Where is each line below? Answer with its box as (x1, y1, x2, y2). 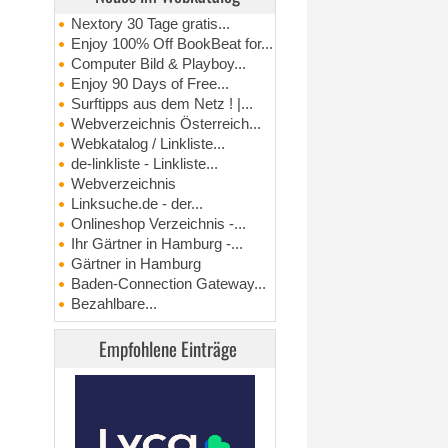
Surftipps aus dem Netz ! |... (71, 96, 254, 112)
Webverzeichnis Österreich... (71, 116, 262, 132)
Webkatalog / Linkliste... (71, 136, 226, 152)
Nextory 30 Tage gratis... (71, 16, 231, 32)
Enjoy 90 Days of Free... (71, 76, 230, 92)
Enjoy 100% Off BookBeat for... (71, 36, 274, 52)
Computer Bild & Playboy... (71, 56, 247, 72)
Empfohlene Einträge (98, 335, 237, 362)
